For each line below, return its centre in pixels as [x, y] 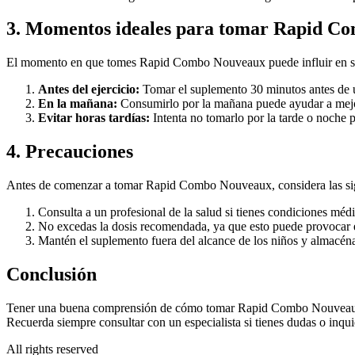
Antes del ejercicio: [89, 90]
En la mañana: [78, 104]
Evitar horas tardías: [94, 118]
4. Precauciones [70, 152]
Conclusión [52, 275]
